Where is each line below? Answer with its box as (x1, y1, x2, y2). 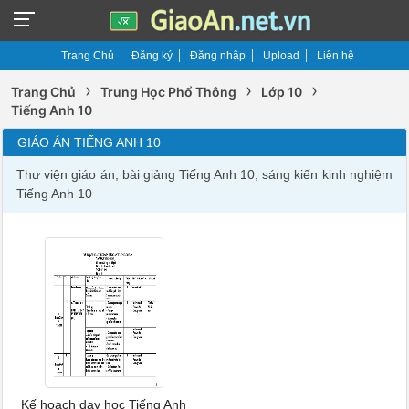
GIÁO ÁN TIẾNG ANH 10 (17, 135, 162, 150)
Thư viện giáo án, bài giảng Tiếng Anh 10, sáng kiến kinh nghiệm (16, 167, 393, 182)
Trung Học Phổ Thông (100, 84, 237, 100)
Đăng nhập (190, 49, 246, 62)
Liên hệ (317, 49, 354, 62)
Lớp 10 (261, 84, 303, 100)
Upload (263, 49, 299, 62)
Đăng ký (131, 49, 173, 62)
